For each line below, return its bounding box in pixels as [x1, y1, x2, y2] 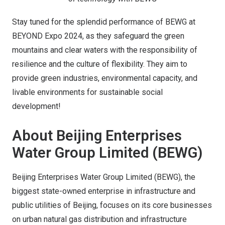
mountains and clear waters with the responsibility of [12, 45, 197, 55]
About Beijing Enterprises [12, 127, 182, 144]
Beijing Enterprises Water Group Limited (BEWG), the [12, 172, 195, 182]
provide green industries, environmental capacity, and [12, 73, 197, 83]
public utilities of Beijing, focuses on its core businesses [12, 200, 212, 210]
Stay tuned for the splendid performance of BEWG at [12, 17, 195, 27]
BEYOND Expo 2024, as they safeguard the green [12, 31, 184, 41]
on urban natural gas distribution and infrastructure [12, 214, 187, 224]
